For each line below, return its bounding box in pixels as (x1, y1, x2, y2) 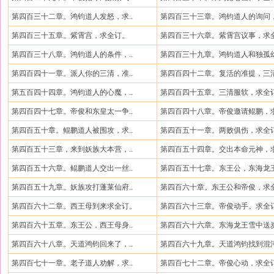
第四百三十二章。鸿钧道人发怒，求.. (12, 12, 133, 21)
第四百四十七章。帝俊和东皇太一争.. (12, 107, 133, 116)
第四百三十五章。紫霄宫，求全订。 (12, 31, 129, 40)
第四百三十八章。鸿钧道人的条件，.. (12, 50, 133, 59)
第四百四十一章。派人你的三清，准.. (12, 69, 133, 78)
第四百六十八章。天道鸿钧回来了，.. (12, 240, 133, 248)
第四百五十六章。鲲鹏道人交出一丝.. (12, 164, 133, 172)
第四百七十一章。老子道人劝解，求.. (12, 259, 133, 267)
